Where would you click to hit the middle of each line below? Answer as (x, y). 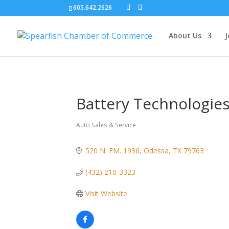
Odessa (156, 151)
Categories (97, 130)
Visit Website (106, 193)
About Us (185, 36)
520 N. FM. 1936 (112, 151)
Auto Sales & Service (106, 125)
